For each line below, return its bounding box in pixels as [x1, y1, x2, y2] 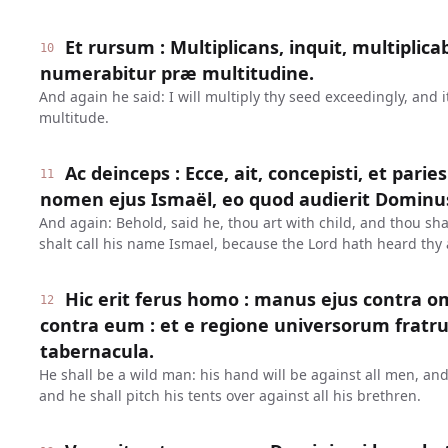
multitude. [38, 108, 109, 127]
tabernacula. [39, 339, 154, 363]
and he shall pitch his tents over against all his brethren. [38, 386, 421, 405]
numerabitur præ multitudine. [39, 61, 314, 85]
